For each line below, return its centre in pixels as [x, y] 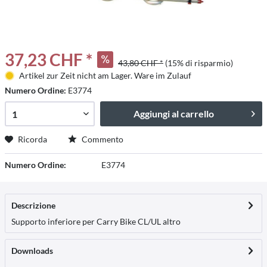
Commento [102, 139]
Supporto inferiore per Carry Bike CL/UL [86, 221]
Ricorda [32, 139]
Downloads [32, 251]
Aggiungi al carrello [174, 114]
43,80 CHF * [141, 63]
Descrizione [33, 205]
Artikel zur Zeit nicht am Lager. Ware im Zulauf [105, 75]
